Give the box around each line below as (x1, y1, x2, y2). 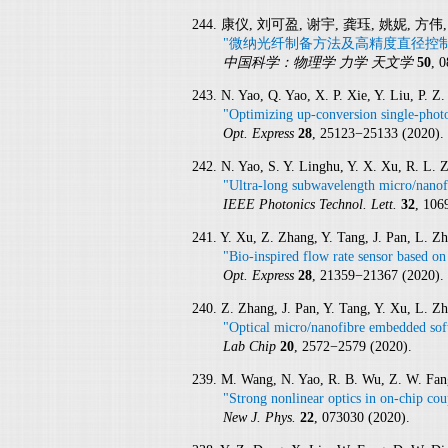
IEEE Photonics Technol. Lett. (222, 196, 401, 212)
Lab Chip (222, 338, 280, 354)
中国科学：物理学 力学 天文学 (222, 54, 417, 70)
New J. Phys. (222, 409, 300, 425)
